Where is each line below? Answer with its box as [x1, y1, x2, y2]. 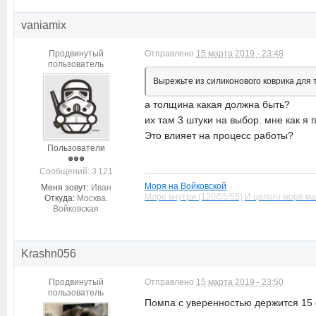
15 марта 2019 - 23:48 [196, 48, 284, 59]
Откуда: [44, 193, 75, 203]
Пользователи [47, 142, 105, 153]
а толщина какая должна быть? [145, 98, 290, 110]
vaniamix [21, 18, 66, 31]
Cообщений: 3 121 [39, 166, 113, 176]
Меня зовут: [40, 182, 89, 193]
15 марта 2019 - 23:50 [196, 276, 284, 287]
